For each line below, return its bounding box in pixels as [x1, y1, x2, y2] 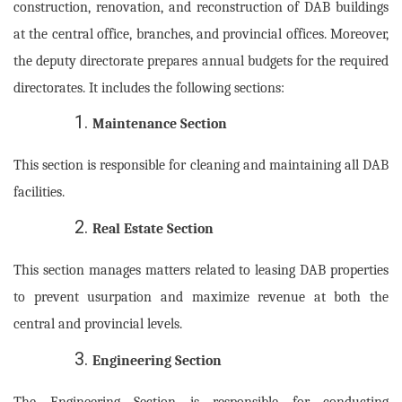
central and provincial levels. [13, 315, 182, 332]
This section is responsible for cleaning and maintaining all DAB [13, 157, 389, 174]
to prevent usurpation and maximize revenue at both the [13, 288, 389, 305]
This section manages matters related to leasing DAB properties [13, 261, 389, 278]
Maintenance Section [92, 116, 227, 133]
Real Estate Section [92, 220, 214, 237]
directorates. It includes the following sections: [13, 79, 284, 96]
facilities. [13, 184, 65, 201]
